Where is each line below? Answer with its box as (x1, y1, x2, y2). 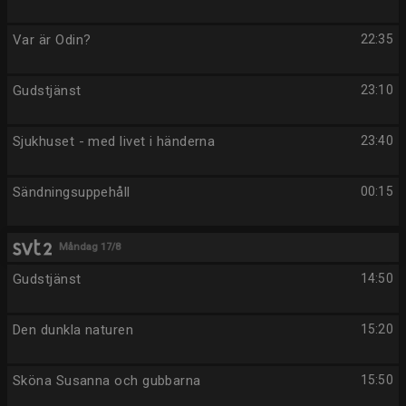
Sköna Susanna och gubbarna (13, 372, 201, 389)
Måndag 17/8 (59, 241, 121, 253)
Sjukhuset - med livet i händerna (13, 133, 216, 150)
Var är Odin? (13, 32, 92, 48)
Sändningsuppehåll (13, 184, 130, 200)
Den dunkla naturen (13, 322, 134, 338)
